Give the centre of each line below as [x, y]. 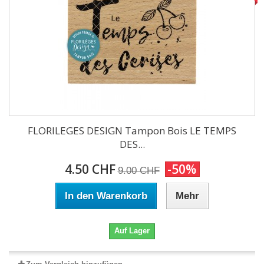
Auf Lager [132, 231]
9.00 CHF [138, 171]
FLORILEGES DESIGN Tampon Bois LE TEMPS [132, 131]
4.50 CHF [90, 169]
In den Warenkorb [106, 196]
